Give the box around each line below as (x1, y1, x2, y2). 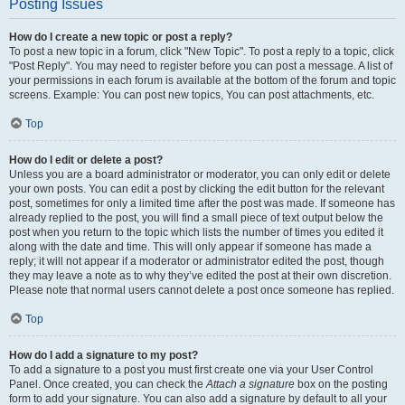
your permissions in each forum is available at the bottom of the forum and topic (9, 74, 396, 87)
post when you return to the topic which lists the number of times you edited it (9, 226, 383, 239)
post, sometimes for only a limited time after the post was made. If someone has (9, 197, 395, 210)
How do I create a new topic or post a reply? (9, 31, 232, 43)
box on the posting (295, 378, 388, 391)
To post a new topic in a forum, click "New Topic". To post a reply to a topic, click (9, 45, 394, 58)
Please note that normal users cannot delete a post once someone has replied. (9, 284, 394, 297)
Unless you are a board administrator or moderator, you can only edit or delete (9, 168, 391, 181)
